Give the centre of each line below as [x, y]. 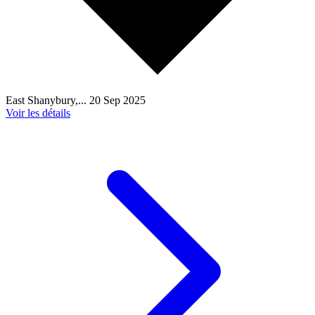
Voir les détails [38, 112]
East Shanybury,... [47, 100]
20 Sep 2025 [117, 100]
